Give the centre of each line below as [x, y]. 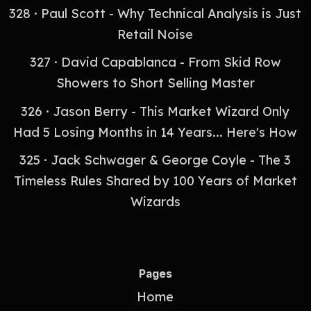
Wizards [155, 202]
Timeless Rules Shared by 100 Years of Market [155, 181]
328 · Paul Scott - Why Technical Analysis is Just [155, 14]
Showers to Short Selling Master [155, 83]
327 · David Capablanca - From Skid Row [155, 62]
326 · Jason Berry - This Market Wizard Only [155, 111]
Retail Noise [155, 35]
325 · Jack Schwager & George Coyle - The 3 [155, 160]
